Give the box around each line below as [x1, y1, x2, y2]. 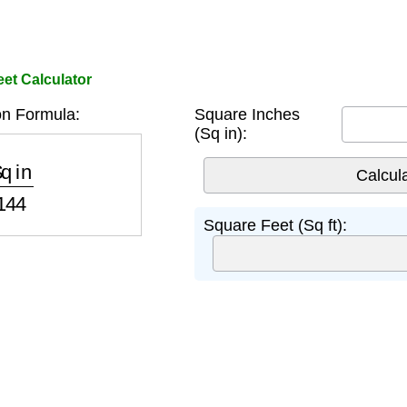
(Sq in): [194, 124, 247, 143]
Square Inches [194, 105, 300, 124]
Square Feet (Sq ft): [203, 216, 347, 234]
